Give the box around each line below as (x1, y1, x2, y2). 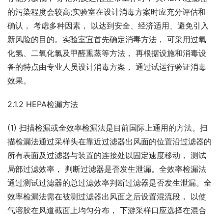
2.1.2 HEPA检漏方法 (7, 99, 78, 110)
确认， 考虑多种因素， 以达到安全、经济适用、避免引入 (7, 21, 209, 31)
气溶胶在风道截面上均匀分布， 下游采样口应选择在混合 (7, 205, 206, 216)
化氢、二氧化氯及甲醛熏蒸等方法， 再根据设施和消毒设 (7, 48, 206, 58)
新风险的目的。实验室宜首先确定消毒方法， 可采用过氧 (7, 34, 206, 45)
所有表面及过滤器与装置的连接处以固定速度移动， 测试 (7, 150, 206, 161)
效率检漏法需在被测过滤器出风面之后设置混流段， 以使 (7, 192, 206, 202)
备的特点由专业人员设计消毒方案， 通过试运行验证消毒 (7, 62, 206, 72)
